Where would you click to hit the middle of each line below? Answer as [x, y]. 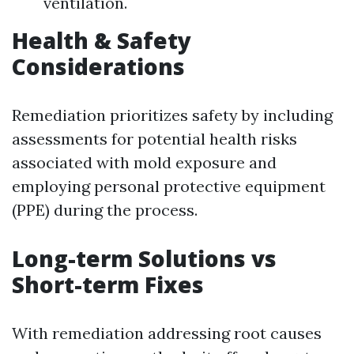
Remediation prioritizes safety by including [172, 115]
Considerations [98, 66]
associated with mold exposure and [144, 162]
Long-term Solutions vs [144, 258]
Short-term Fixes [108, 284]
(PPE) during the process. [105, 210]
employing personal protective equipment [169, 186]
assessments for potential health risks [154, 139]
